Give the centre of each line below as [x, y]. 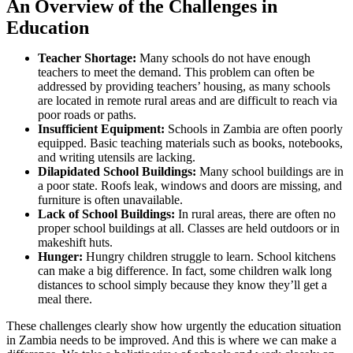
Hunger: [60, 257]
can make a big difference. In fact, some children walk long [185, 271]
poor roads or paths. [87, 115]
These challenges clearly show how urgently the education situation [174, 326]
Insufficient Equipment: [101, 129]
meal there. [65, 299]
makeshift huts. [75, 243]
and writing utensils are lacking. [117, 158]
